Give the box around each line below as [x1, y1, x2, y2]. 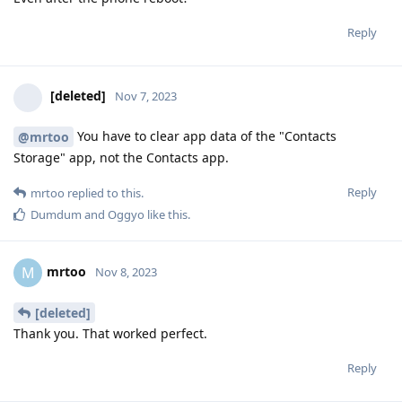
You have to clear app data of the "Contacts [74, 127, 336, 144]
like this [144, 206, 188, 223]
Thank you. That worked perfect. [13, 325, 207, 343]
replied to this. [65, 185, 144, 202]
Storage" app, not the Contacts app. [13, 149, 229, 167]
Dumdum [31, 206, 82, 223]
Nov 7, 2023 [115, 88, 177, 105]
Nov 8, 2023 [95, 264, 157, 281]
